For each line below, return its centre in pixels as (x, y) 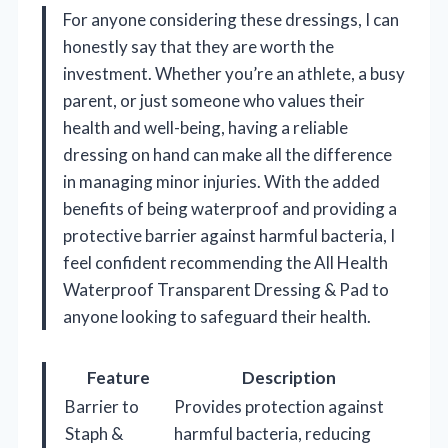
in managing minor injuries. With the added (221, 181)
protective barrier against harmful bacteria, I (229, 235)
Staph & (94, 433)
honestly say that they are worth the (198, 46)
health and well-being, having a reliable (205, 127)
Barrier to (102, 406)
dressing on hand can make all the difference (227, 154)
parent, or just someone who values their (214, 100)
